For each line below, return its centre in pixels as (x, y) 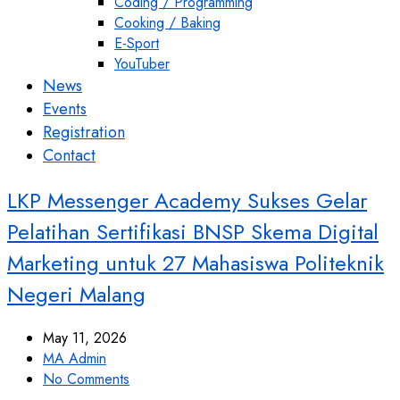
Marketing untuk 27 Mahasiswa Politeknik (196, 262)
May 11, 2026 (85, 337)
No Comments (86, 379)
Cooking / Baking (167, 23)
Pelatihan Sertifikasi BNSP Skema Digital (193, 231)
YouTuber (142, 64)
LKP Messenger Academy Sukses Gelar (187, 200)
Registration (84, 132)
